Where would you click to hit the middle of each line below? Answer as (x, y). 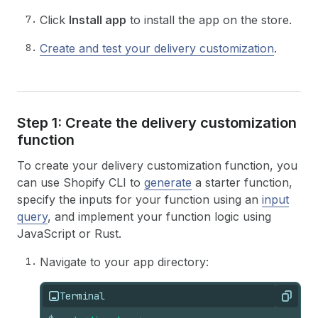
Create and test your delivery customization (157, 48)
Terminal (82, 296)
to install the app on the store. (209, 20)
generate (168, 182)
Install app (98, 20)
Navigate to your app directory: (124, 262)
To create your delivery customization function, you (157, 165)
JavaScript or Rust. (69, 233)
